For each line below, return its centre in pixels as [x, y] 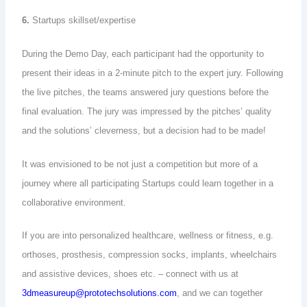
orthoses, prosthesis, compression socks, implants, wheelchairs [150, 255]
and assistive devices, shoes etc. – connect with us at [131, 274]
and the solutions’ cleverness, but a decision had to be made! [146, 130]
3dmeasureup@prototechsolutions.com [100, 293]
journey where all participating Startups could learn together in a [148, 183]
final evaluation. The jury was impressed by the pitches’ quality [147, 111]
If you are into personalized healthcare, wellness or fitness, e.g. [148, 236]
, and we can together [220, 293]
